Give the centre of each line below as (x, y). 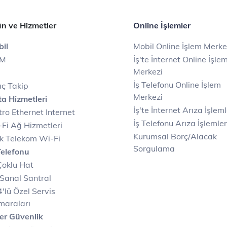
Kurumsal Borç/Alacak (175, 136)
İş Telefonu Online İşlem (177, 85)
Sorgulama (154, 148)
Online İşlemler (162, 25)
